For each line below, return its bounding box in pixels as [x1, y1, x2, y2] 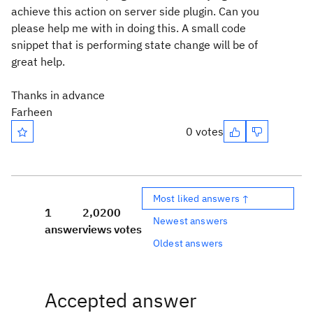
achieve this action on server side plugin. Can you [11, 4, 259, 18]
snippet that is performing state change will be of [11, 38, 258, 52]
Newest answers [153, 214, 228, 227]
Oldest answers [153, 236, 224, 249]
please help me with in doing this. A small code [11, 21, 246, 35]
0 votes [186, 124, 224, 138]
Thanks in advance [11, 88, 105, 102]
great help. [11, 54, 65, 68]
